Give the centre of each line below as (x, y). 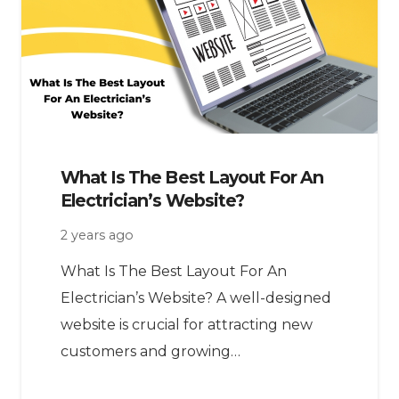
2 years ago (97, 235)
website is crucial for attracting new (187, 324)
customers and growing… (151, 351)
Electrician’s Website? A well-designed (196, 297)
